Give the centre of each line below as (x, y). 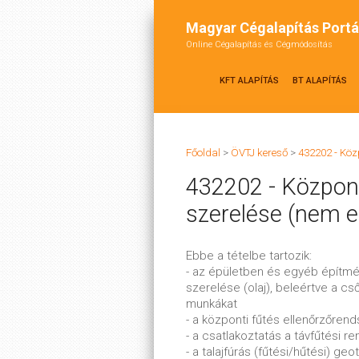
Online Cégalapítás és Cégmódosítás (259, 44)
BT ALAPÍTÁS (320, 81)
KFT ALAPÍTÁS (249, 81)
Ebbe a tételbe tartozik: (249, 256)
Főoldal (203, 153)
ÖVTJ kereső (259, 153)
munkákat (212, 304)
